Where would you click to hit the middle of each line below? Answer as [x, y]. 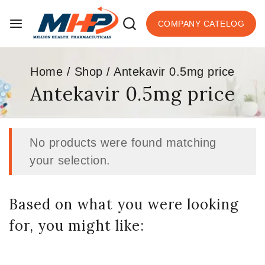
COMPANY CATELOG [201, 24]
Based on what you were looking [124, 204]
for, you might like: [77, 226]
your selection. [70, 160]
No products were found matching [123, 143]
